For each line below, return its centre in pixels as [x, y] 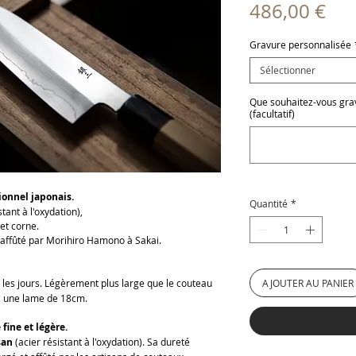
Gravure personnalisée [300, 45]
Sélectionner [288, 70]
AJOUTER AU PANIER [308, 283]
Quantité [269, 204]
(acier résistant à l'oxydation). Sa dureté [101, 342]
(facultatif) [272, 114]
